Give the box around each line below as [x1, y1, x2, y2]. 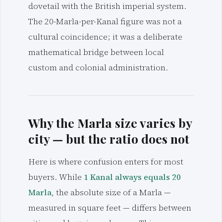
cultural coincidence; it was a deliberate [28, 31, 182, 43]
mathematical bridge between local [28, 46, 164, 58]
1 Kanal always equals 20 [84, 171, 181, 183]
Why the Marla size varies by [28, 114, 192, 131]
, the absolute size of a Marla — [52, 186, 171, 198]
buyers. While [28, 171, 84, 183]
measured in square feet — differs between [28, 202, 191, 214]
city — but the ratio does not [28, 130, 189, 147]
